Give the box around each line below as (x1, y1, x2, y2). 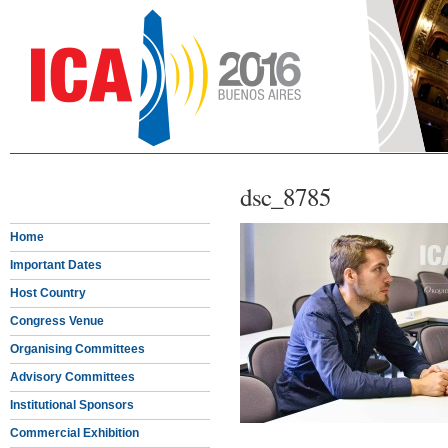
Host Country (10, 286, 86, 300)
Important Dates (10, 258, 102, 272)
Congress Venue (10, 314, 104, 328)
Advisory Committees (10, 370, 135, 384)
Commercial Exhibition (10, 426, 139, 440)
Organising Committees (10, 342, 145, 356)
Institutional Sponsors (10, 398, 134, 412)
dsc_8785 (240, 180, 331, 213)
